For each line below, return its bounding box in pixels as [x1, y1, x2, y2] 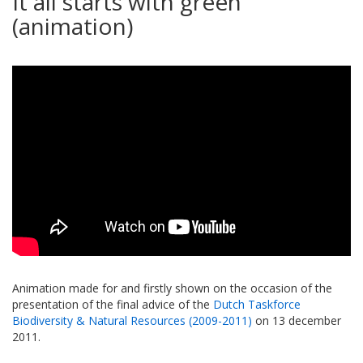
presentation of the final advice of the [12, 297, 213, 313]
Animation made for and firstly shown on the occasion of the [12, 280, 332, 297]
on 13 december [252, 313, 341, 329]
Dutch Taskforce [213, 297, 301, 313]
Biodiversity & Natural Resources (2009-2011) [12, 313, 252, 329]
